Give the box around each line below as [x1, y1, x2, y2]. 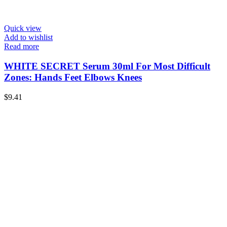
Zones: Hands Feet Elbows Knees [4, 71, 142, 83]
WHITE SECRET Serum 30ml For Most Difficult [4, 60, 210, 71]
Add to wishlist [4, 33, 53, 42]
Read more [4, 42, 39, 51]
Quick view [4, 24, 42, 33]
